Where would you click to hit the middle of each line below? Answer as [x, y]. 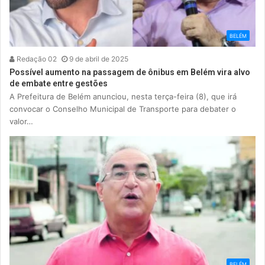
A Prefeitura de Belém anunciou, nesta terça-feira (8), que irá [123, 97]
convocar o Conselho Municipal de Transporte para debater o [123, 109]
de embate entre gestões [59, 84]
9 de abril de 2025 [99, 59]
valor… [21, 122]
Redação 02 [36, 59]
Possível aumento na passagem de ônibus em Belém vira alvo [130, 72]
